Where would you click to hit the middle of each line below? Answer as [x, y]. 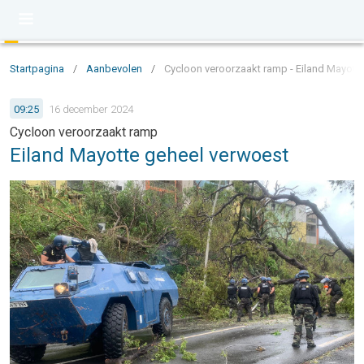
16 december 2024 [91, 109]
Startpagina [37, 69]
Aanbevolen [114, 69]
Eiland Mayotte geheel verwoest [149, 155]
